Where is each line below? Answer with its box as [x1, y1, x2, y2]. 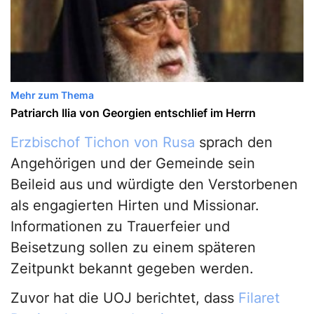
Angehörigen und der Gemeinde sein [11, 155, 255, 172]
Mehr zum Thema [11, 89, 94, 102]
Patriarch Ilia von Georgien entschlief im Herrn [11, 106, 256, 121]
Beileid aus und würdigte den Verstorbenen [11, 176, 298, 193]
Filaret [238, 289, 280, 307]
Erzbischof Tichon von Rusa [11, 134, 195, 151]
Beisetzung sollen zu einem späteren [11, 239, 256, 257]
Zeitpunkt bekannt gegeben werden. [11, 260, 254, 278]
